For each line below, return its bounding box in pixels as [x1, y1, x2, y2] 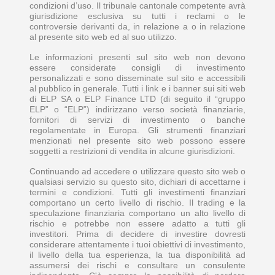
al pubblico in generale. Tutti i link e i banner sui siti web [29, 83, 246, 93]
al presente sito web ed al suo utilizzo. [29, 31, 177, 42]
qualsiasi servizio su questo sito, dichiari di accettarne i [29, 176, 246, 187]
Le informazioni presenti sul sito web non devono [29, 52, 246, 62]
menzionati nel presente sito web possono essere [29, 135, 246, 145]
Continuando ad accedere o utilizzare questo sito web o [29, 166, 246, 176]
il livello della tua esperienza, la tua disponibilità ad [29, 249, 246, 260]
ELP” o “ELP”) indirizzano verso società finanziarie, [29, 104, 246, 114]
